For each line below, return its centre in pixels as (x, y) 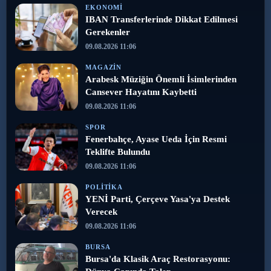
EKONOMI (104, 7)
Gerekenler (108, 32)
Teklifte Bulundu (118, 152)
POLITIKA (104, 187)
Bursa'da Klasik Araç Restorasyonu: (158, 259)
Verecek (101, 211)
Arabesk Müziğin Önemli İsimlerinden (161, 79)
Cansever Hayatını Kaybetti (141, 92)
